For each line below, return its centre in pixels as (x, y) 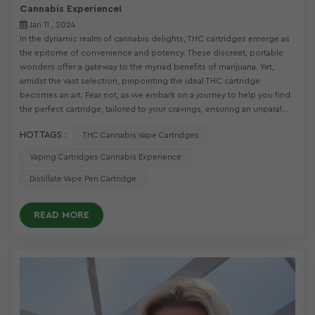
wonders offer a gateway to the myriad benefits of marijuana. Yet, (147, 66)
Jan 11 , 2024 (51, 24)
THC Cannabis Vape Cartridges (140, 136)
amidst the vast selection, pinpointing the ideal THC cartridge (140, 81)
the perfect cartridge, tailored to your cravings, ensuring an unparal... (154, 109)
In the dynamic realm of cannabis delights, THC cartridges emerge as (155, 38)
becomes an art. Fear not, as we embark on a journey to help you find (155, 95)
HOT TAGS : (43, 135)
